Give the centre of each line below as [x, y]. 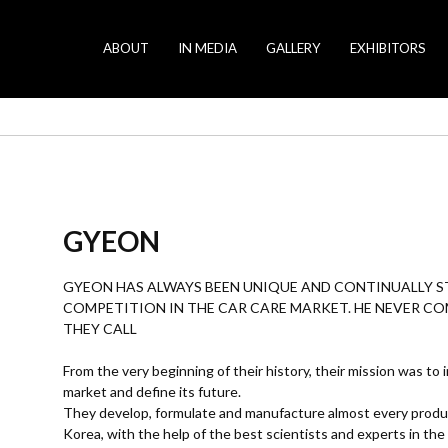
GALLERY [293, 47]
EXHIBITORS [387, 47]
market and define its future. [152, 391]
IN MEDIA [207, 47]
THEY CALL [100, 328]
